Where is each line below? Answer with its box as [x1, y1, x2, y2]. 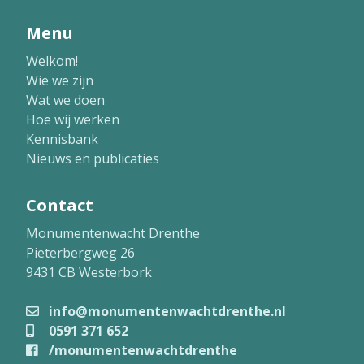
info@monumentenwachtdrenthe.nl [45, 302, 286, 321]
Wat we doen [26, 91, 105, 110]
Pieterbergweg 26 [26, 244, 135, 262]
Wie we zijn [26, 71, 93, 90]
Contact [26, 194, 93, 217]
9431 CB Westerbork [26, 263, 152, 282]
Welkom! [26, 52, 78, 71]
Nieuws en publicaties [26, 149, 159, 168]
